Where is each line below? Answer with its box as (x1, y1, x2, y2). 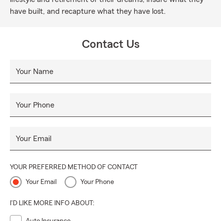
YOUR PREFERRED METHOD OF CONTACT (10, 164, 138, 171)
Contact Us (81, 38, 140, 50)
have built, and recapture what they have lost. (10, 7, 166, 15)
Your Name (16, 68, 53, 75)
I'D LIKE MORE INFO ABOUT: (10, 200, 94, 207)
